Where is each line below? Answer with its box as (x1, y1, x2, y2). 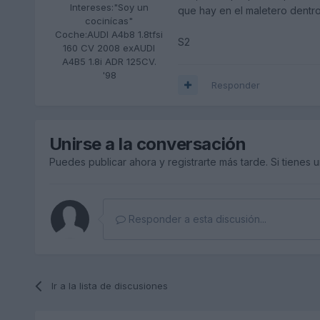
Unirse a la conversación (49, 133, 246, 154)
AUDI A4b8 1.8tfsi (87, 28, 164, 40)
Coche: (55, 28, 88, 40)
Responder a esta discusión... (125, 212, 266, 225)
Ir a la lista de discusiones (51, 279, 168, 291)
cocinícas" (85, 14, 134, 26)
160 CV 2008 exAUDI (63, 41, 156, 54)
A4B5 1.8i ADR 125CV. (61, 55, 156, 67)
